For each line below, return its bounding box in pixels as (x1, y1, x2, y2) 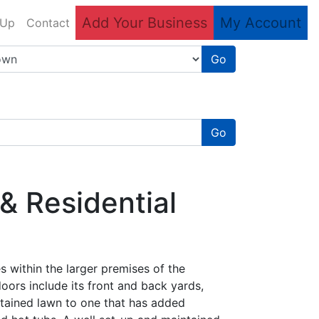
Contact (26, 16, 70, 30)
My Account (220, 14, 301, 31)
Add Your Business (82, 14, 207, 31)
